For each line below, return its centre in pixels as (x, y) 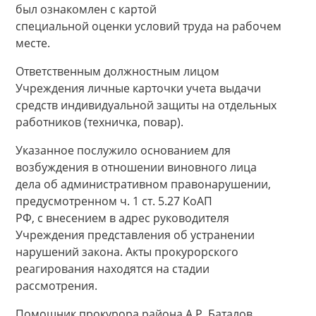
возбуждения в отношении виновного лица (136, 167)
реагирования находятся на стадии (113, 269)
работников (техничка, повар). (99, 122)
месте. (33, 43)
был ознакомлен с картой (86, 9)
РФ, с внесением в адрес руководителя (122, 218)
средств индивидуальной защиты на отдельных (146, 105)
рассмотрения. (56, 286)
